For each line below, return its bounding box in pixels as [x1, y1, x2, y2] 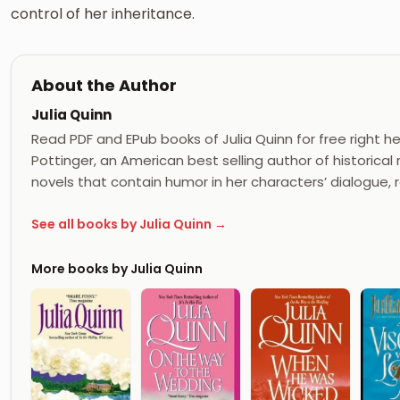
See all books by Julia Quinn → [31, 215, 227, 234]
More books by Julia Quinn [31, 259, 203, 278]
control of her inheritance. [11, 3, 195, 24]
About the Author [31, 73, 177, 96]
